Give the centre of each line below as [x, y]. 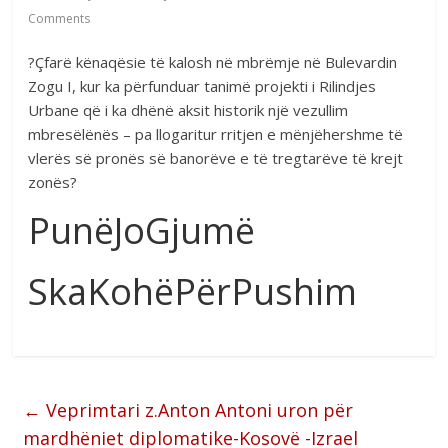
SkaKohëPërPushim [193, 291]
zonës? [53, 181]
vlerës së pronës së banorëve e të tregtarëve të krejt [216, 157]
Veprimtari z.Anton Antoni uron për [197, 409]
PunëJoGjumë [142, 230]
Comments [59, 18]
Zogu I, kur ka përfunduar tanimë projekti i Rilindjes [202, 85]
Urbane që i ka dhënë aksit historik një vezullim [188, 109]
